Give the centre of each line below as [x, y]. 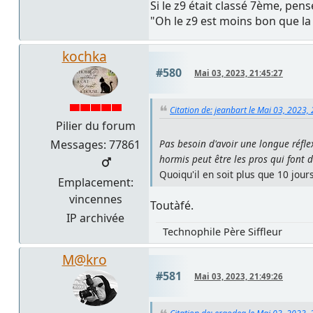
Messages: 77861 [95, 144]
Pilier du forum [95, 125]
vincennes [95, 199]
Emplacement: [95, 182]
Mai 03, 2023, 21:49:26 [239, 277]
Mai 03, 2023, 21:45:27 [239, 73]
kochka [84, 56]
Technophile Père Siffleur [223, 232]
